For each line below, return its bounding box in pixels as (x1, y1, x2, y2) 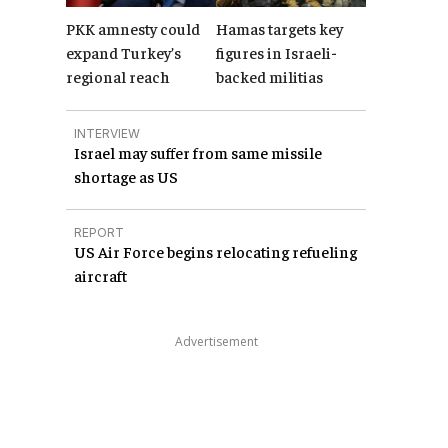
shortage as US (74, 165, 178, 186)
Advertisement (174, 332, 258, 350)
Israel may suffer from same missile (74, 141, 322, 162)
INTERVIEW (74, 125, 140, 141)
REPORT (74, 224, 124, 240)
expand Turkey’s (66, 41, 181, 62)
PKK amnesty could (66, 17, 200, 38)
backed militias (216, 65, 323, 86)
